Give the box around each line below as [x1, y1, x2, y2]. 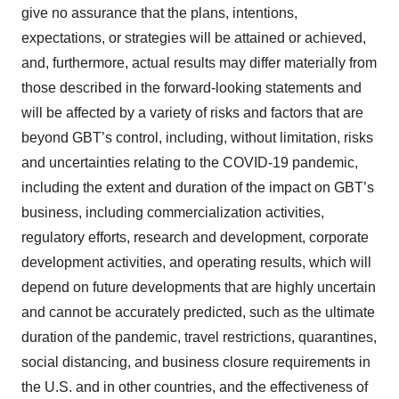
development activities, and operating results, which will [21, 254, 371, 270]
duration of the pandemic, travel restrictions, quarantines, [21, 329, 377, 345]
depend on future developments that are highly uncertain [21, 279, 376, 295]
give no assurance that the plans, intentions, [21, 4, 297, 20]
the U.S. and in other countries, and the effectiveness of [21, 379, 368, 395]
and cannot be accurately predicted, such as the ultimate [21, 304, 375, 320]
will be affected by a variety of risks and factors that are [21, 104, 363, 120]
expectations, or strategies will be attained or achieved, [21, 29, 366, 45]
